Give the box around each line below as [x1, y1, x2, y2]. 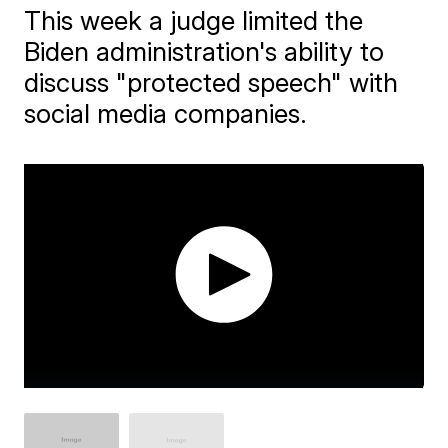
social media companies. [24, 98, 308, 129]
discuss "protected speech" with [24, 67, 399, 98]
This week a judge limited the [24, 5, 364, 36]
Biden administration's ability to [24, 36, 385, 67]
